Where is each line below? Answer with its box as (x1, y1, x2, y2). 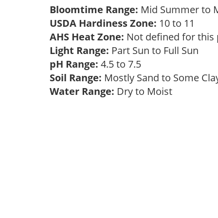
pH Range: (50, 57, 98, 71)
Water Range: (50, 85, 114, 98)
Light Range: (50, 44, 109, 57)
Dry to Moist (114, 85, 177, 98)
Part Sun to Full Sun (109, 44, 203, 57)
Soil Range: (50, 71, 102, 84)
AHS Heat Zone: (50, 30, 124, 43)
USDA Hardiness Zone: (50, 17, 157, 30)
